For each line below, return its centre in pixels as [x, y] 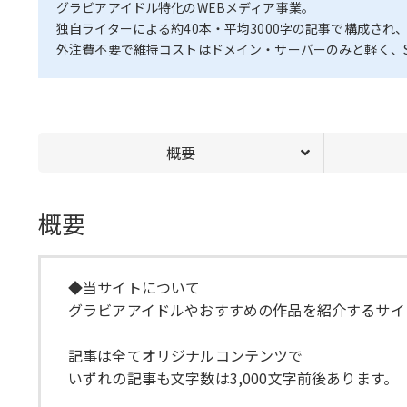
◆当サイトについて [134, 287]
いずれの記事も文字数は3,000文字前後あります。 [233, 377]
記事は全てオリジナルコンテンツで [186, 355]
